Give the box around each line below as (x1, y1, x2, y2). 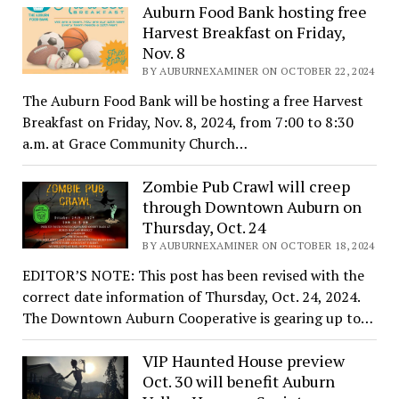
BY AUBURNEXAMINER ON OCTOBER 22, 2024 (142, 64, 375, 78)
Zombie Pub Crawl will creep (142, 175, 351, 198)
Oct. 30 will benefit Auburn (142, 370, 336, 393)
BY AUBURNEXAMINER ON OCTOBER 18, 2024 (142, 239, 375, 253)
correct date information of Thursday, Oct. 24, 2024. (21, 287, 360, 307)
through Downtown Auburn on (142, 196, 362, 218)
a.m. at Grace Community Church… (21, 134, 248, 154)
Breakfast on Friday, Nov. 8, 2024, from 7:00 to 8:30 (21, 112, 354, 133)
